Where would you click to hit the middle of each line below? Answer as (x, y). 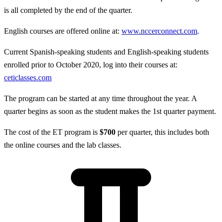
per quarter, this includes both (162, 132)
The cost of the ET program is (52, 132)
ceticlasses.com (28, 77)
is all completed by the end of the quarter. (68, 10)
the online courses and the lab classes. (63, 145)
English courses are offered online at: (63, 31)
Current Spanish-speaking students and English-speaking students (106, 52)
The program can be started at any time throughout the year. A (100, 98)
